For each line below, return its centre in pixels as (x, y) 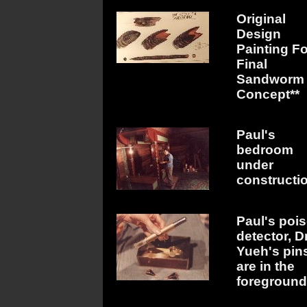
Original (261, 19)
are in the (266, 266)
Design (259, 34)
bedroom (265, 150)
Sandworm (270, 79)
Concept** (268, 94)
